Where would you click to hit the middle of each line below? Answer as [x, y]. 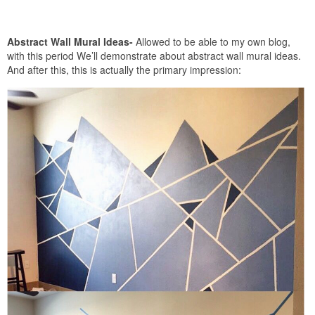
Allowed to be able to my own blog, [212, 41]
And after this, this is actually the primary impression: [124, 69]
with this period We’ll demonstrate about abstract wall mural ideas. [154, 55]
